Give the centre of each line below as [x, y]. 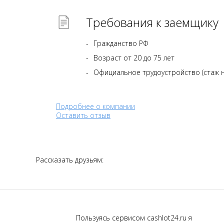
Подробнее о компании [95, 106]
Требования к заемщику [152, 22]
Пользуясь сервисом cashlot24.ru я [134, 218]
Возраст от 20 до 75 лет [134, 58]
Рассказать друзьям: [70, 160]
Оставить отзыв [83, 115]
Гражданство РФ [121, 43]
